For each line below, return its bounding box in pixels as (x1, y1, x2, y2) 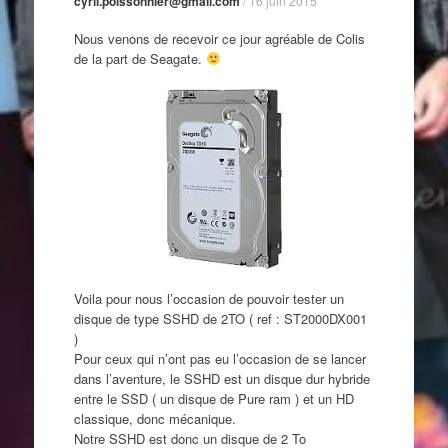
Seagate (149, 48, 198, 68)
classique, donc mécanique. (73, 408, 236, 428)
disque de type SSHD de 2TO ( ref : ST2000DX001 (73, 308, 367, 328)
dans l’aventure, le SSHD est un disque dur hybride (73, 368, 370, 388)
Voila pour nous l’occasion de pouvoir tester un (73, 288, 344, 308)
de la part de (73, 48, 146, 68)
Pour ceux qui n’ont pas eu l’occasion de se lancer (73, 348, 366, 368)
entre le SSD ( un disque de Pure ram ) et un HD (73, 388, 354, 408)
